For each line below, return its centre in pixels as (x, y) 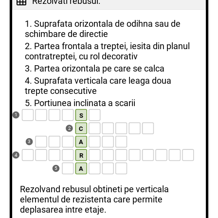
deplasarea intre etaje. (63, 209)
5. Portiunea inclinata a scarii (80, 103)
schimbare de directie (66, 34)
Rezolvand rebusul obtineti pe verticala (94, 189)
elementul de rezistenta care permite (91, 199)
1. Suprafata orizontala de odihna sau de (103, 24)
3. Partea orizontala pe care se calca (95, 68)
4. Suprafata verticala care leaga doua (98, 81)
